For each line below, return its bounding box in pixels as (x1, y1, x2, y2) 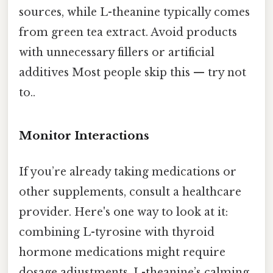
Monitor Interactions (19, 128, 149, 143)
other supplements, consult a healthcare (19, 185, 241, 199)
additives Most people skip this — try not (19, 65, 246, 79)
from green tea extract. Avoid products (19, 25, 237, 39)
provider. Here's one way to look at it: (19, 205, 228, 219)
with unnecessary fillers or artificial (19, 45, 214, 59)
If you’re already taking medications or (19, 165, 236, 179)
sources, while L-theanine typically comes (19, 5, 250, 19)
